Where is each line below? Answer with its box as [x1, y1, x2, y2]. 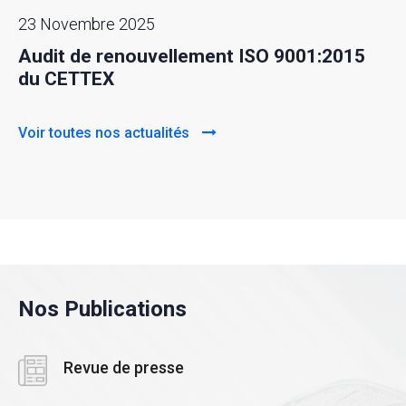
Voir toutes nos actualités [18, 124, 193, 142]
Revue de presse [63, 358, 184, 378]
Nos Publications [18, 296, 187, 323]
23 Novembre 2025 [18, 14, 155, 34]
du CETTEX [18, 68, 114, 91]
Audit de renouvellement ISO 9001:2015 [18, 45, 365, 68]
